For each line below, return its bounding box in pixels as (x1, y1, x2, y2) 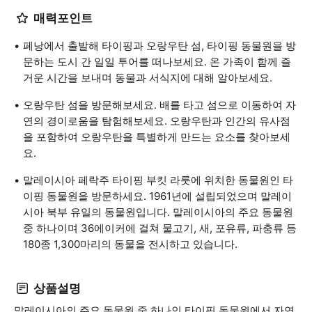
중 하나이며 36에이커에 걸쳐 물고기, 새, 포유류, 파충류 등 (23, 221, 297, 235)
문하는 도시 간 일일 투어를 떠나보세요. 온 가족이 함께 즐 (23, 55, 291, 68)
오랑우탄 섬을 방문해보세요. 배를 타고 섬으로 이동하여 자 (23, 98, 296, 111)
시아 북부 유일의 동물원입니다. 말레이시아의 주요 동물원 (23, 205, 293, 219)
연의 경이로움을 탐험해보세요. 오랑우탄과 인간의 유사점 (23, 114, 290, 127)
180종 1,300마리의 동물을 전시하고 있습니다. (23, 237, 237, 251)
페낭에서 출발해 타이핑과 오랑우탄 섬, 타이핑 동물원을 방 (23, 39, 296, 52)
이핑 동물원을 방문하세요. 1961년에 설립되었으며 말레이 (23, 189, 292, 203)
